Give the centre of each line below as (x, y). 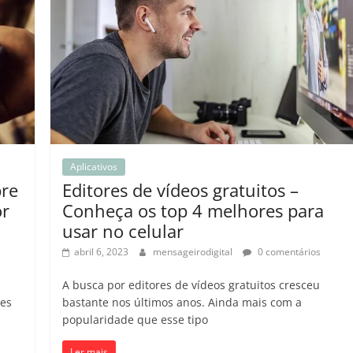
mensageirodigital (194, 252)
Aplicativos (94, 167)
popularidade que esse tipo (136, 320)
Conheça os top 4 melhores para (193, 211)
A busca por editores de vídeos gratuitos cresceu (191, 285)
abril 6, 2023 (102, 252)
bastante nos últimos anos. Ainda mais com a (182, 303)
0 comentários (288, 252)
